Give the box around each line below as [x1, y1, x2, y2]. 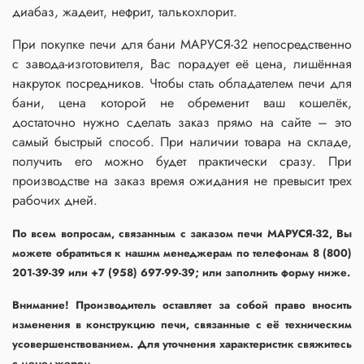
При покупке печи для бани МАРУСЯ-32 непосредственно [12, 35, 352, 54]
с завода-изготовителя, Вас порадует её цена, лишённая [12, 54, 352, 74]
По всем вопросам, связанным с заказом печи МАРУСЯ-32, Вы [12, 226, 352, 242]
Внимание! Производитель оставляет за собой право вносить [12, 297, 352, 314]
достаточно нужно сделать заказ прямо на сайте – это [12, 113, 352, 132]
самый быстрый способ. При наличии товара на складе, [12, 132, 352, 152]
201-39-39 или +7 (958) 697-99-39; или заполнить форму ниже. [12, 265, 350, 281]
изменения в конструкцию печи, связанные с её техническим [12, 317, 352, 333]
